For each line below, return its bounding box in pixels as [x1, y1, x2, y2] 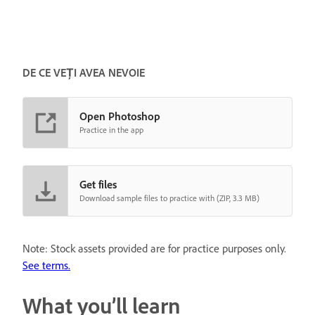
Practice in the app [79, 124, 143, 135]
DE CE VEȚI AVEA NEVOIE [22, 65, 145, 79]
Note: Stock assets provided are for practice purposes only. [22, 241, 286, 255]
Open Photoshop [79, 109, 160, 123]
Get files [79, 177, 117, 191]
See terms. [22, 258, 70, 272]
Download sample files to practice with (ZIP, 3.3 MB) [79, 193, 259, 203]
